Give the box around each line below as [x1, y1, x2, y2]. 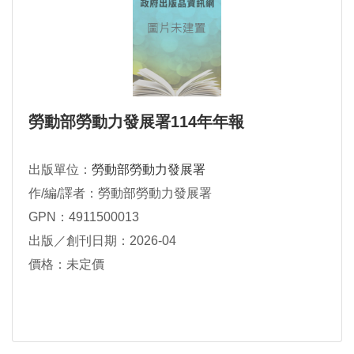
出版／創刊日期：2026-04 [28, 233, 176, 247]
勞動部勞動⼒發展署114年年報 [28, 112, 244, 130]
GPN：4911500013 [28, 209, 139, 224]
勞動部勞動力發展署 [92, 162, 205, 176]
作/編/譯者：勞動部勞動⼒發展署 [28, 186, 212, 200]
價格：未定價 [28, 257, 104, 271]
